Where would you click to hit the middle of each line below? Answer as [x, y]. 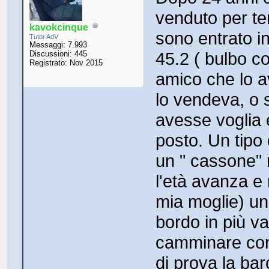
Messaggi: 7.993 [59, 44]
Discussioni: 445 [59, 53]
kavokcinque [59, 27]
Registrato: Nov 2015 [66, 62]
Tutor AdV [44, 36]
